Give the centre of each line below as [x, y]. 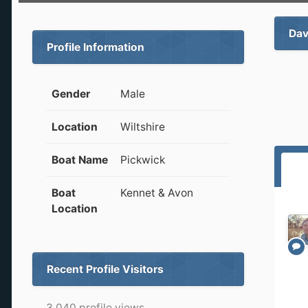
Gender [71, 94]
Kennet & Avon [157, 193]
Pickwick [143, 160]
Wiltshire [143, 127]
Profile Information [96, 47]
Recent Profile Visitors [105, 269]
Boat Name [80, 160]
